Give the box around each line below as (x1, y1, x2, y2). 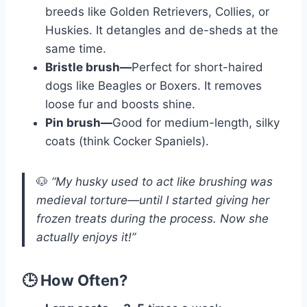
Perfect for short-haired (132, 60, 263, 75)
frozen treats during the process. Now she (36, 212, 269, 226)
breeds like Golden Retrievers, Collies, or (45, 5, 269, 19)
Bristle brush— (45, 60, 132, 75)
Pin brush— (45, 116, 112, 130)
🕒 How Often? (22, 271, 127, 290)
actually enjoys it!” (36, 230, 136, 245)
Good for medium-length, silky (112, 116, 280, 130)
